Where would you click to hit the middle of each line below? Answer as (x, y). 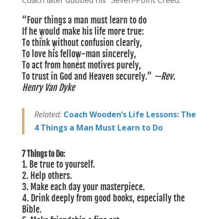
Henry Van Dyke (48, 88)
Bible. (32, 209)
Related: (49, 115)
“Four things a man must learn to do (84, 20)
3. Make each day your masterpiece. (83, 187)
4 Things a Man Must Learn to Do (98, 128)
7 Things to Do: (43, 154)
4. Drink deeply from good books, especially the (103, 198)
